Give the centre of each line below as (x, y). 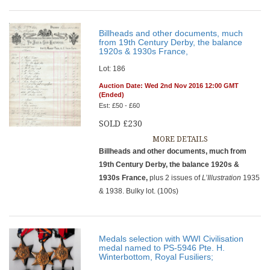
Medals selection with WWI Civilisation (171, 239)
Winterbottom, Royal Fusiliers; (156, 257)
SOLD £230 (121, 124)
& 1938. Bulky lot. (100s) (139, 191)
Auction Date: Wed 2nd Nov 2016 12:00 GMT (169, 86)
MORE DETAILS (180, 139)
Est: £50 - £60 (120, 105)
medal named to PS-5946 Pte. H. (162, 248)
